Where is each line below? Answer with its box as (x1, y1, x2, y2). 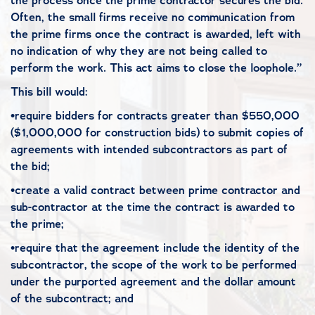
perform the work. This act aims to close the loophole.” (11, 60, 302, 75)
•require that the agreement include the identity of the (11, 240, 300, 255)
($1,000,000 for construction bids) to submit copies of (11, 125, 304, 140)
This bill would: (11, 84, 88, 99)
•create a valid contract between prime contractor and (11, 183, 300, 198)
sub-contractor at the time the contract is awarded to (11, 200, 295, 214)
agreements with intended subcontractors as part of (11, 142, 288, 157)
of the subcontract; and (11, 291, 134, 306)
